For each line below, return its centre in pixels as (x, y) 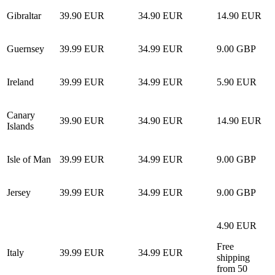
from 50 (232, 268)
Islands (20, 126)
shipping (233, 257)
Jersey (19, 192)
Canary (21, 115)
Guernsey (25, 48)
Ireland (20, 82)
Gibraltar (24, 15)
